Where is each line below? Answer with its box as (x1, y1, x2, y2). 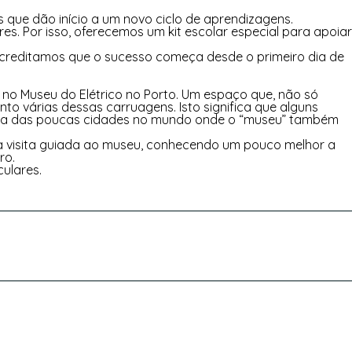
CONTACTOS (229, 39, 295, 54)
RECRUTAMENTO (115, 39, 202, 54)
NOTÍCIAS (39, 39, 88, 54)
